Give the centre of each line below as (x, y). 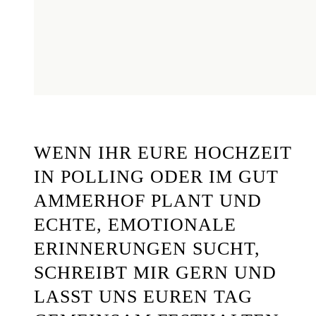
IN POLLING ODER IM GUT (156, 176)
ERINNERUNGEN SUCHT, (147, 248)
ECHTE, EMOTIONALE (135, 224)
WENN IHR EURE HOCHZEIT (163, 152)
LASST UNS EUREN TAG (143, 296)
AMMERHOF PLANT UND (148, 200)
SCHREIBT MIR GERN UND (155, 272)
